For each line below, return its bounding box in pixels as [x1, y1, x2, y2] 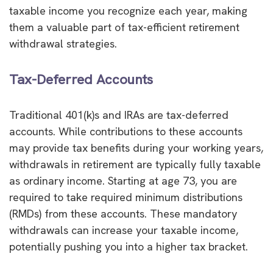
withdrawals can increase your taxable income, [9, 222, 238, 237]
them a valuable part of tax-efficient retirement [9, 19, 239, 34]
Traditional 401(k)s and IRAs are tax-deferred [9, 107, 229, 122]
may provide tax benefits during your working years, [9, 140, 263, 155]
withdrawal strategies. [9, 36, 117, 51]
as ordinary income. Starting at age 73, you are [9, 173, 237, 188]
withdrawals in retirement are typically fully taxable [9, 157, 261, 171]
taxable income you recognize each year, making [9, 3, 247, 18]
